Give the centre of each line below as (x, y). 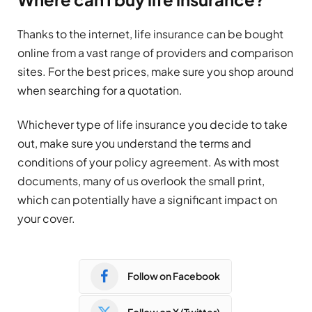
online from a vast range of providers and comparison (155, 52)
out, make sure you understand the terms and (134, 143)
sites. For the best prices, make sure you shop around (156, 71)
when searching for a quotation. (100, 90)
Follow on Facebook (174, 276)
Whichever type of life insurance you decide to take (153, 124)
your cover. (46, 218)
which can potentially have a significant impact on (147, 199)
